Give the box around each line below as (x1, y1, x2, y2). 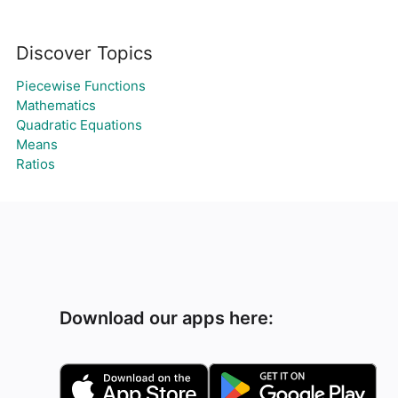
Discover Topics (16, 42, 153, 64)
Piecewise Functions (16, 77, 146, 94)
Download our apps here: (60, 307, 275, 329)
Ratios (16, 155, 55, 172)
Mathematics (16, 97, 96, 114)
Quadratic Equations (16, 116, 142, 133)
